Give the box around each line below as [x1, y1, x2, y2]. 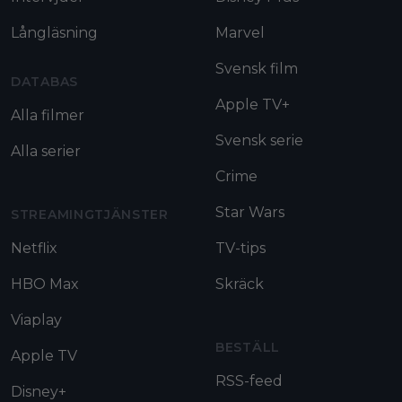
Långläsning [11, 23, 98, 41]
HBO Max [11, 275, 79, 293]
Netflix [11, 239, 57, 257]
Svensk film [215, 59, 298, 77]
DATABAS [11, 73, 78, 90]
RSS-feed [215, 371, 283, 389]
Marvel [215, 23, 265, 41]
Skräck [215, 275, 264, 293]
